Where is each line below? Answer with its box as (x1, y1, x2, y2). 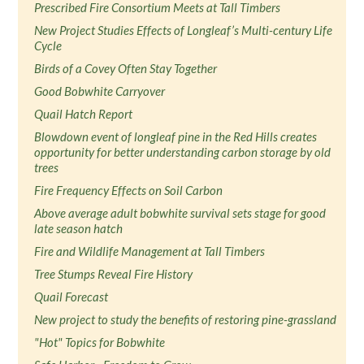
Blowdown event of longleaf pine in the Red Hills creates (34, 129, 318, 144)
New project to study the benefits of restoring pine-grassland (34, 312, 337, 327)
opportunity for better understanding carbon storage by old (34, 145, 331, 159)
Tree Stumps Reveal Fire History (34, 266, 193, 281)
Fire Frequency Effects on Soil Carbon (34, 183, 223, 197)
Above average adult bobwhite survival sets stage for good (34, 206, 327, 220)
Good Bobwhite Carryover (34, 84, 166, 98)
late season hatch (34, 221, 123, 236)
